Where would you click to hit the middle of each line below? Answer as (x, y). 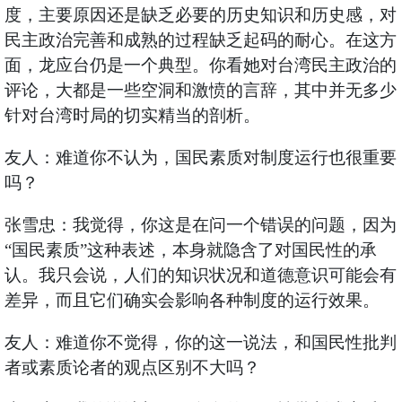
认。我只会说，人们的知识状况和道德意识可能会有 (200, 275)
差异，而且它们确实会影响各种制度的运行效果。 (192, 301)
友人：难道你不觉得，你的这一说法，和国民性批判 (200, 343)
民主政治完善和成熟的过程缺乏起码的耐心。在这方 (200, 40)
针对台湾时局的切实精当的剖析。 (132, 116)
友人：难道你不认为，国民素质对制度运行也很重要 (200, 158)
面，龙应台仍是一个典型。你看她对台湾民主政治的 (200, 66)
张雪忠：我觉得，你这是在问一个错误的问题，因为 (200, 225)
